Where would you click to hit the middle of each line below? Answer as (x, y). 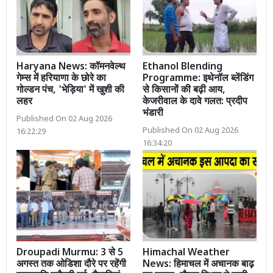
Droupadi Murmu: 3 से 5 (70, 253)
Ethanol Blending (183, 68)
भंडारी (153, 114)
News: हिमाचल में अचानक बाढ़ (198, 264)
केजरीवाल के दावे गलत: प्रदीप (195, 102)
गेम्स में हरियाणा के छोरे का (61, 79)
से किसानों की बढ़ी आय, (184, 91)
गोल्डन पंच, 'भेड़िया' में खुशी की (70, 91)
